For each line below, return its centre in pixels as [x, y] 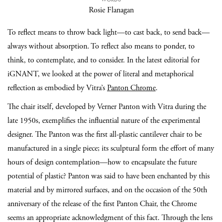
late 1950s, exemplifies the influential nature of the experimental [104, 121]
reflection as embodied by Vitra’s [57, 88]
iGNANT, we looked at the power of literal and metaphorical [101, 74]
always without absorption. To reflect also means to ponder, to [101, 47]
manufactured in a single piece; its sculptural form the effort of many [111, 149]
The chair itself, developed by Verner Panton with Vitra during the [107, 107]
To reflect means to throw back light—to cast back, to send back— [109, 33]
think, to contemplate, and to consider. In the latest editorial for [104, 60]
